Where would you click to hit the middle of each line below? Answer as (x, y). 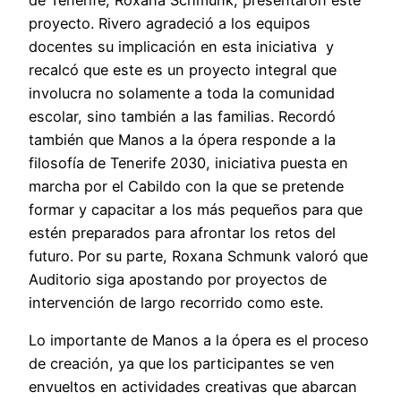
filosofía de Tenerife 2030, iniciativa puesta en (188, 162)
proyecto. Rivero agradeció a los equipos (170, 23)
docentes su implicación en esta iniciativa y (181, 46)
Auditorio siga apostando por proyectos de (178, 279)
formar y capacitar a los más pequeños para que (196, 209)
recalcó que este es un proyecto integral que (183, 69)
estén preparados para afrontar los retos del (182, 232)
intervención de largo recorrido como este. (176, 302)
